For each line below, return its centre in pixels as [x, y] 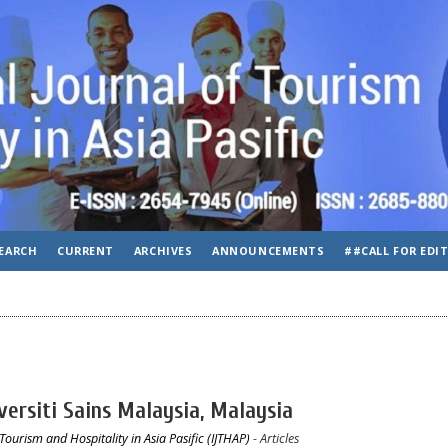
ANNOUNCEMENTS [268, 250]
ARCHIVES [163, 250]
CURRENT [85, 250]
